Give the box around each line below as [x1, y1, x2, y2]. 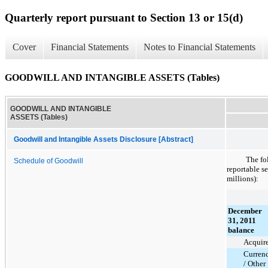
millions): [227, 173, 258, 183]
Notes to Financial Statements [144, 42, 255, 53]
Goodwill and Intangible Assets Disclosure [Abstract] [14, 135, 193, 143]
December [228, 206, 262, 215]
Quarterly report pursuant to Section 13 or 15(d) [5, 11, 243, 24]
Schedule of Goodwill [14, 157, 83, 165]
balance [228, 225, 254, 234]
